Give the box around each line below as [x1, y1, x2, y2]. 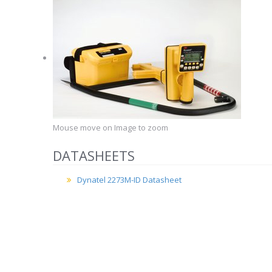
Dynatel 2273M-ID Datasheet [77, 174, 182, 185]
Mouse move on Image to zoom [53, 122, 168, 133]
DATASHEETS [53, 146, 135, 165]
